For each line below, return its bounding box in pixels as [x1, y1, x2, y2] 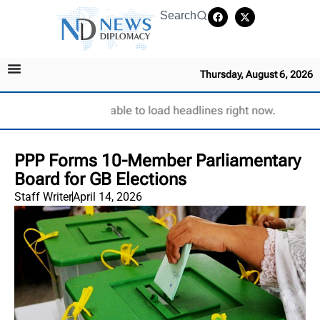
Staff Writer [14, 189, 72, 204]
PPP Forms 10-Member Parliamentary [14, 150, 301, 171]
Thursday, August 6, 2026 [200, 68, 313, 80]
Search [160, 9, 196, 21]
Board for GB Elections [14, 169, 186, 189]
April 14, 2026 [73, 189, 142, 204]
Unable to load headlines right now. [95, 103, 276, 117]
